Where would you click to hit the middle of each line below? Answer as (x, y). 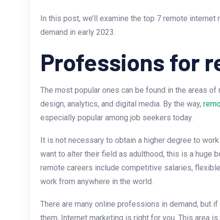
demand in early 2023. (78, 32)
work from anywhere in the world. (97, 182)
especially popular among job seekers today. (117, 118)
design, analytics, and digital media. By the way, (122, 104)
